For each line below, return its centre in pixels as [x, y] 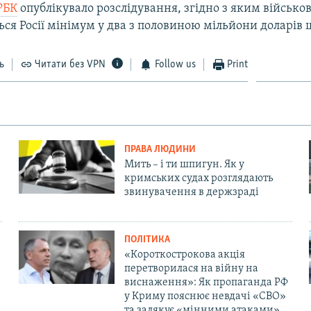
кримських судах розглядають [198, 178]
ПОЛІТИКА [147, 239]
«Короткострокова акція [184, 254]
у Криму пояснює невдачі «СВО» [205, 296]
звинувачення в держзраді [191, 192]
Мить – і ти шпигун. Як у [184, 164]
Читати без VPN [70, 64]
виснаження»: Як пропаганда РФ [206, 282]
